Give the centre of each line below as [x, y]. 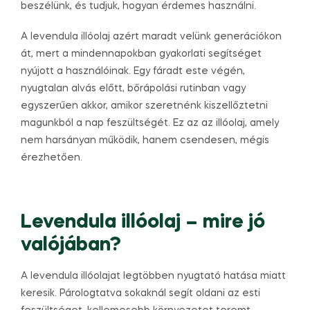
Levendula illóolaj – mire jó [143, 223]
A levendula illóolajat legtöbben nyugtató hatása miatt [153, 276]
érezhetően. [52, 158]
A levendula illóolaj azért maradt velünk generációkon [151, 37]
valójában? [71, 246]
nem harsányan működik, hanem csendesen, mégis [145, 141]
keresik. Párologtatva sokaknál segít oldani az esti [140, 293]
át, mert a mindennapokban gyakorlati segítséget [141, 54]
